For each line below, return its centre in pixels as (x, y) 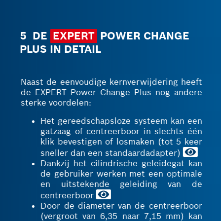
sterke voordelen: (55, 103)
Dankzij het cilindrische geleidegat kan (120, 163)
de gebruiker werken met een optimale (120, 174)
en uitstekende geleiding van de (120, 184)
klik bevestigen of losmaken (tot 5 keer (120, 142)
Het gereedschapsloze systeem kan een (120, 121)
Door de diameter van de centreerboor (120, 206)
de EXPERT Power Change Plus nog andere (110, 92)
